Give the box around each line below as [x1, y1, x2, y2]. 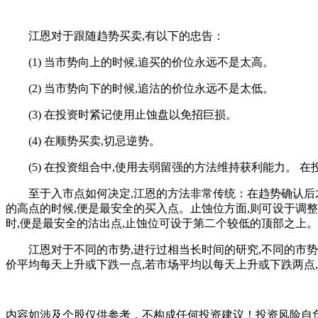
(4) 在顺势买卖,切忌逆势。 [6, 134, 160, 147]
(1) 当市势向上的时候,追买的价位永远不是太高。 [6, 55, 274, 68]
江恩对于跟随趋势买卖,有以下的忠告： [6, 29, 224, 42]
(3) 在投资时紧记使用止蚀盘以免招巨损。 [6, 108, 237, 121]
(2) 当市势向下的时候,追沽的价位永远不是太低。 [6, 82, 274, 94]
